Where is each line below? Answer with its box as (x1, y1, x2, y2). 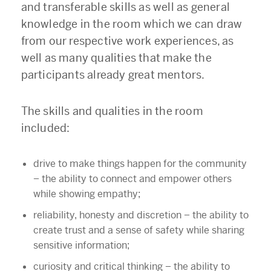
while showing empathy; (33, 187, 140, 200)
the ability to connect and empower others (41, 172, 232, 185)
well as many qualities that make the (21, 50, 212, 65)
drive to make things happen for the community (33, 157, 247, 170)
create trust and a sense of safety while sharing (33, 223, 244, 237)
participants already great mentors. (21, 67, 205, 82)
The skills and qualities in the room (21, 103, 203, 118)
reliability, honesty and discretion (33, 208, 184, 221)
